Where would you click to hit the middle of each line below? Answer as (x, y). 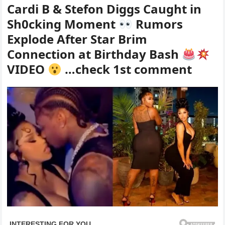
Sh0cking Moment (63, 24)
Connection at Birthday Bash (95, 54)
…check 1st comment (127, 69)
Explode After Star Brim (77, 39)
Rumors (157, 24)
